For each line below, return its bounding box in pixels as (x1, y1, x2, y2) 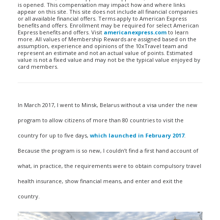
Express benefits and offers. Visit (18, 28, 104, 36)
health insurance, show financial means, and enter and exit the (18, 177, 183, 185)
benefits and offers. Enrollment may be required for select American (18, 22, 199, 29)
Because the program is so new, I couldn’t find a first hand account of (18, 147, 198, 154)
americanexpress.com (104, 28, 166, 36)
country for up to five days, (18, 132, 90, 139)
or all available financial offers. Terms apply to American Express (18, 15, 187, 22)
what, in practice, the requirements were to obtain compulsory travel (18, 162, 201, 169)
